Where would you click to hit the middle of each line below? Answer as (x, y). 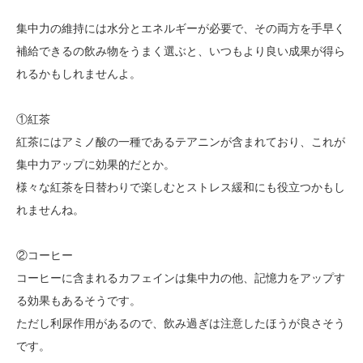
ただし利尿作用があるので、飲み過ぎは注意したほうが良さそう (181, 324)
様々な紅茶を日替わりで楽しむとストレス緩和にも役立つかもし (181, 188)
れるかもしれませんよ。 (79, 74)
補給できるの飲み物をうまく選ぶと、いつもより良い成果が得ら (181, 51)
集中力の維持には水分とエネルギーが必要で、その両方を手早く (181, 29)
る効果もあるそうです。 (79, 301)
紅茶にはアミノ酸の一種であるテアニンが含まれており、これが (181, 142)
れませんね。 (50, 210)
